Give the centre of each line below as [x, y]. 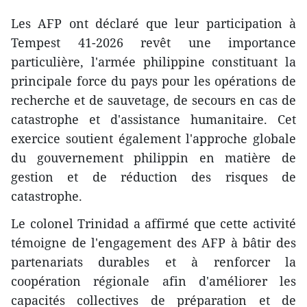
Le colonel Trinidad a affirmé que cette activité [153, 223]
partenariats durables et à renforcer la [153, 262]
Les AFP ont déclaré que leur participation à [153, 23]
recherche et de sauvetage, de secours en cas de [153, 100]
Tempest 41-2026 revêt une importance [153, 42]
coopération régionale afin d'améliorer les [153, 281]
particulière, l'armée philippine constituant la [153, 62]
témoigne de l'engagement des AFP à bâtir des [153, 243]
